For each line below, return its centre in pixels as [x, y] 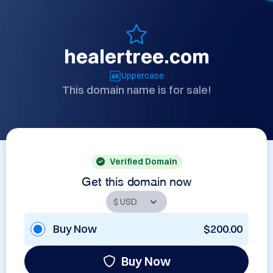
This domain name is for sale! [136, 90]
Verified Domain [143, 161]
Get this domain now [136, 180]
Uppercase [143, 76]
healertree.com [136, 56]
